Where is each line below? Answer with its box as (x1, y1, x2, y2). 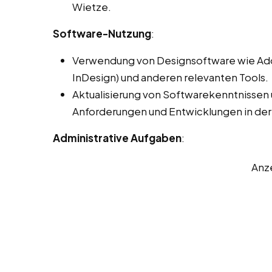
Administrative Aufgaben (53, 131, 182, 145)
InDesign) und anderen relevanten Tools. (72, 70, 268, 84)
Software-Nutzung (53, 27, 151, 41)
